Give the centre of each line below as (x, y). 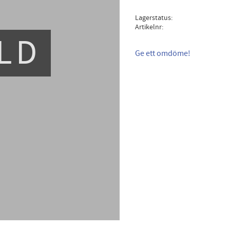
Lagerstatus (153, 18)
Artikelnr (148, 27)
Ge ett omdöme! (162, 54)
